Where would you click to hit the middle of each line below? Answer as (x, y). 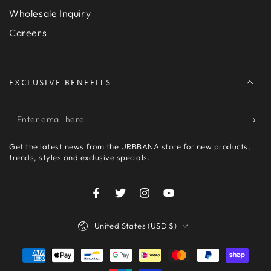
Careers (28, 33)
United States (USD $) (135, 226)
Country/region (104, 219)
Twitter (134, 199)
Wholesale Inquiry (50, 14)
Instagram (165, 199)
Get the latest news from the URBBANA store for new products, (130, 147)
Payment (31, 254)
